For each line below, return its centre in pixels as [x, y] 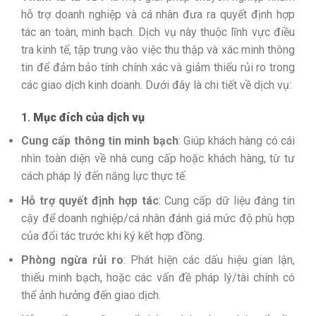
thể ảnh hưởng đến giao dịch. [91, 296]
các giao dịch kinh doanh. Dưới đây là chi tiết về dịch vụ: [156, 85]
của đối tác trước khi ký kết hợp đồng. [113, 236]
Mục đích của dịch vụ [89, 117]
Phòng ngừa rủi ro [72, 260]
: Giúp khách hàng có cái [236, 140]
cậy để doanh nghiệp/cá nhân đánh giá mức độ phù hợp [158, 218]
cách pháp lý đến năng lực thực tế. [104, 176]
